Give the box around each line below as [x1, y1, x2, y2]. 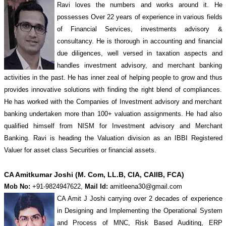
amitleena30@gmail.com [107, 183, 182, 190]
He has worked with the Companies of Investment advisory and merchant [4, 98, 222, 105]
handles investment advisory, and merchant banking [56, 62, 222, 69]
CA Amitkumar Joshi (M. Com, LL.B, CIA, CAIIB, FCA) [4, 171, 184, 179]
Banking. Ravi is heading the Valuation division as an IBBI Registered [4, 134, 222, 142]
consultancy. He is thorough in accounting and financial [56, 37, 222, 45]
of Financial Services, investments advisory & [56, 25, 222, 33]
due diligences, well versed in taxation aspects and [56, 49, 222, 57]
